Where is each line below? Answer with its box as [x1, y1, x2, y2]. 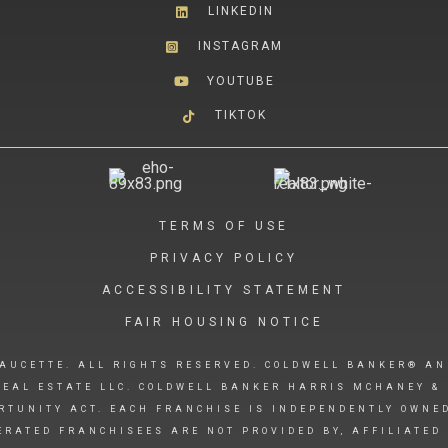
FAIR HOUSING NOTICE [124, 314, 324, 329]
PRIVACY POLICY [150, 250, 298, 265]
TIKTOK [214, 108, 267, 123]
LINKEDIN [207, 4, 274, 19]
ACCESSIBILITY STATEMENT [102, 282, 346, 297]
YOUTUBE [206, 73, 275, 88]
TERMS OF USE [159, 218, 289, 233]
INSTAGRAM [198, 38, 283, 53]
